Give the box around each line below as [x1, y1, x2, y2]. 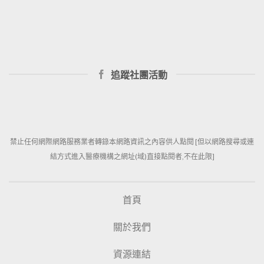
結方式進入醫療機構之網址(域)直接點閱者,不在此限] [49, 151, 214, 161]
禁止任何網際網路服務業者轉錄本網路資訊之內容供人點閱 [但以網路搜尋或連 [10, 137, 254, 146]
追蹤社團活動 [111, 68, 167, 80]
